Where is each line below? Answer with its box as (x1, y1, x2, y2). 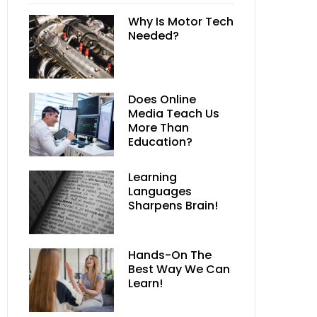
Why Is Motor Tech (128, 13, 234, 30)
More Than (128, 120, 189, 136)
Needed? (128, 28, 179, 44)
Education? (128, 134, 192, 150)
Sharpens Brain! (128, 197, 218, 214)
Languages (128, 183, 192, 200)
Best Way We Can (128, 261, 230, 277)
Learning (128, 169, 177, 185)
